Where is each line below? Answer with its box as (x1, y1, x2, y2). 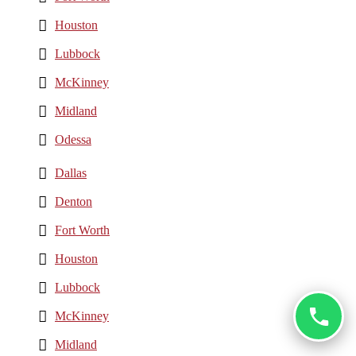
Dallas (55, 165, 87, 180)
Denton (55, 194, 92, 208)
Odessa (55, 132, 91, 146)
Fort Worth (55, 222, 110, 237)
